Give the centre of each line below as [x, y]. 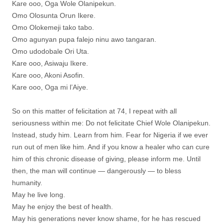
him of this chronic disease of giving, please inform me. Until [106, 159]
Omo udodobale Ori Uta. [51, 51]
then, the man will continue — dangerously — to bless [97, 171]
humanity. [27, 183]
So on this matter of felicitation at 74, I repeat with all [94, 111]
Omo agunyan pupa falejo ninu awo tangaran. [84, 39]
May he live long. [39, 195]
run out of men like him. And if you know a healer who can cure [111, 147]
